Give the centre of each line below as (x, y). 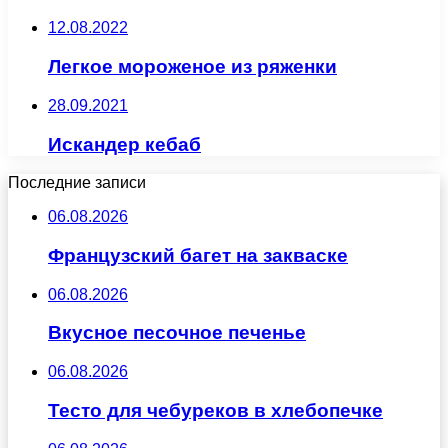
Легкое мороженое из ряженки (192, 67)
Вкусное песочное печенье (177, 333)
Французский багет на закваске (198, 255)
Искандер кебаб (124, 144)
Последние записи (77, 183)
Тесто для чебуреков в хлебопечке (215, 410)
